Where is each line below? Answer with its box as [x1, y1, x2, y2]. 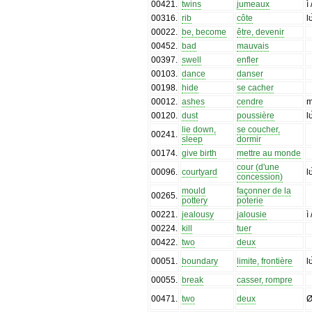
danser [237, 68, 264, 79]
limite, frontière [237, 256, 293, 266]
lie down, [182, 124, 217, 134]
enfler [237, 54, 259, 65]
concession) [237, 171, 283, 182]
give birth [182, 148, 217, 158]
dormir [237, 134, 262, 144]
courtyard [182, 166, 218, 177]
